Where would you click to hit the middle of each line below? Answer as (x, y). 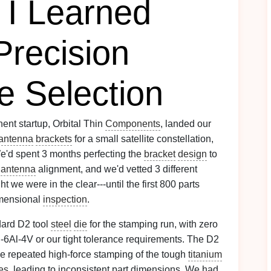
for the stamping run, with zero (152, 224)
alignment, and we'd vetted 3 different (116, 169)
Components (133, 124)
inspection (65, 199)
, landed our (186, 124)
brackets (54, 139)
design (192, 154)
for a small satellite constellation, (143, 139)
